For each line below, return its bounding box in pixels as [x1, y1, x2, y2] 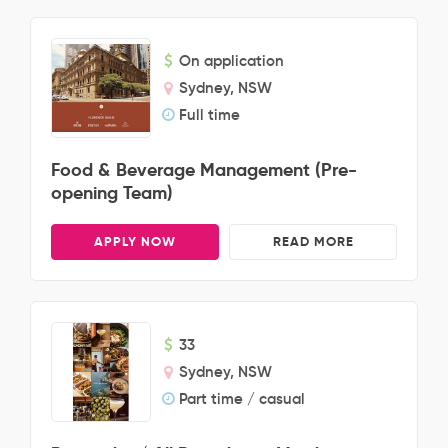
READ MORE [272, 233, 354, 250]
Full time [179, 105, 240, 124]
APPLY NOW [94, 233, 176, 250]
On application [179, 51, 284, 70]
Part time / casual [179, 389, 305, 408]
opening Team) [51, 181, 174, 204]
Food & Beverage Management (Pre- [51, 158, 358, 181]
